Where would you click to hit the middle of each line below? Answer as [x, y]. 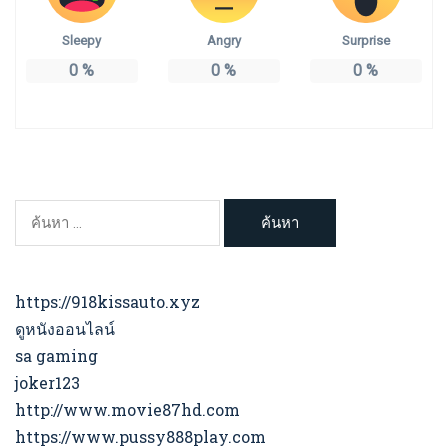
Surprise [365, 40]
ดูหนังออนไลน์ [65, 329]
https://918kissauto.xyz [107, 302]
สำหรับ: [40, 238]
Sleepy [82, 40]
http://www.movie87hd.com [127, 410]
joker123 [47, 383]
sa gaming [56, 356]
